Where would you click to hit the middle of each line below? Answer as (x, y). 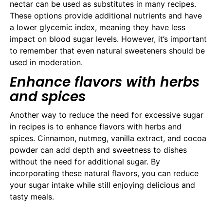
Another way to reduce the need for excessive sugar (107, 115)
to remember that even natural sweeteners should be (107, 50)
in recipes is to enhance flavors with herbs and (96, 127)
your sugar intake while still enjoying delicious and (102, 185)
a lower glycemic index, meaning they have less (98, 27)
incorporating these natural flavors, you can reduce (104, 173)
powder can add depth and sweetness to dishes (98, 150)
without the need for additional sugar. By (85, 162)
